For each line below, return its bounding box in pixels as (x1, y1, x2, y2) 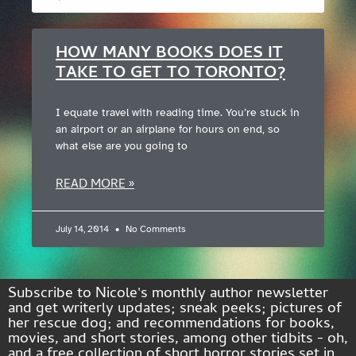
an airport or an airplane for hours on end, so (56, 122, 280, 136)
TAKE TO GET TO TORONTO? (56, 60, 285, 87)
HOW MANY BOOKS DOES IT (56, 40, 283, 68)
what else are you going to (56, 138, 188, 153)
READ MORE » (56, 174, 134, 195)
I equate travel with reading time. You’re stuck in (56, 105, 300, 119)
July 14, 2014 (56, 222, 111, 234)
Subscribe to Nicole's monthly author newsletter (8, 281, 328, 307)
